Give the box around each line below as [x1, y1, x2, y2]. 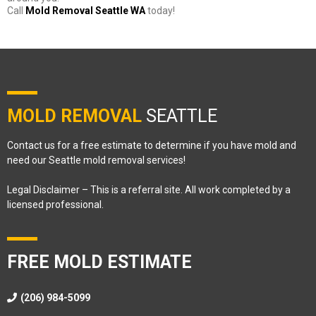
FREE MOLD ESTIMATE [7, 251, 192, 272]
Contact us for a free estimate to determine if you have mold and [7, 139, 296, 151]
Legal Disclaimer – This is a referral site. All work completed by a [7, 183, 291, 195]
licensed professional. [7, 198, 104, 210]
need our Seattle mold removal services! [7, 154, 186, 166]
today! [145, 4, 175, 16]
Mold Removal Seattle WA [25, 4, 145, 16]
